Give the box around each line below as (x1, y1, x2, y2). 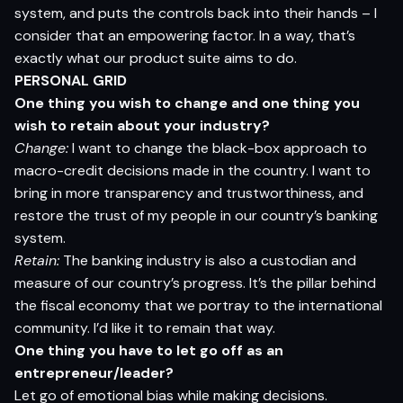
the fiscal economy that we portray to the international (14, 295, 382, 315)
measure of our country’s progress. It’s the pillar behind (14, 273, 376, 292)
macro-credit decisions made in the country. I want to (14, 160, 371, 180)
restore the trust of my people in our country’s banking (14, 205, 378, 225)
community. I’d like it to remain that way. (14, 318, 275, 337)
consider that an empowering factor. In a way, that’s (14, 25, 355, 45)
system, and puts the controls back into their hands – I (14, 3, 377, 22)
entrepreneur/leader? (14, 363, 174, 382)
